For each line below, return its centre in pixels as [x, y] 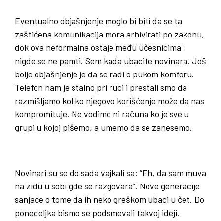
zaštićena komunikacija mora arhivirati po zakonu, [110, 34]
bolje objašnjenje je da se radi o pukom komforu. [105, 74]
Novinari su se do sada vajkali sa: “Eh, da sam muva [110, 173]
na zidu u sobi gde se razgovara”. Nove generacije [107, 186]
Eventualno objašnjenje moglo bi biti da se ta [98, 21]
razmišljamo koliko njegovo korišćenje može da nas [110, 101]
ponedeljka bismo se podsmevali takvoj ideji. [97, 213]
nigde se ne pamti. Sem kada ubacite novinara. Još [110, 61]
